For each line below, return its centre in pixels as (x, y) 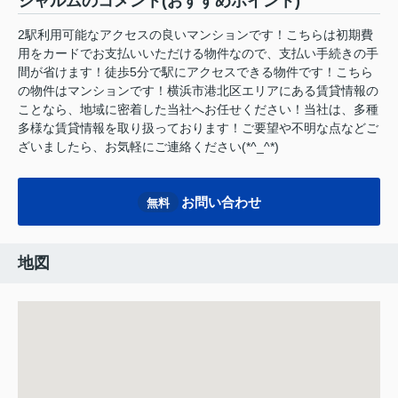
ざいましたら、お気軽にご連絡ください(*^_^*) (148, 147)
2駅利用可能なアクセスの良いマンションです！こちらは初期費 (195, 35)
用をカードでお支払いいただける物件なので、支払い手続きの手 (198, 54)
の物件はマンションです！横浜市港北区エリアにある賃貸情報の (198, 91)
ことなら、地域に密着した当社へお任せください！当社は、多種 (198, 110)
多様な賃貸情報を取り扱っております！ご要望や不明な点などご (198, 128)
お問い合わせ (221, 202)
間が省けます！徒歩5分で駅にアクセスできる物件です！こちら (195, 72)
